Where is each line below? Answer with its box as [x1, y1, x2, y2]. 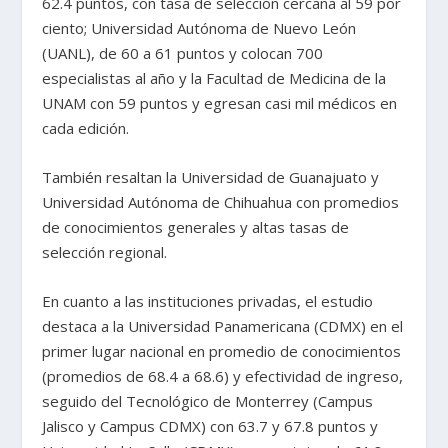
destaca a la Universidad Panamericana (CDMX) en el [42, 316, 404, 337]
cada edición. [42, 118, 130, 139]
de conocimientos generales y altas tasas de [42, 217, 350, 238]
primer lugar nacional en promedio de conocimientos [42, 341, 402, 362]
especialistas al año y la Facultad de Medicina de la [42, 68, 387, 89]
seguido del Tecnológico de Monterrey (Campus [42, 391, 374, 412]
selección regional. [42, 242, 168, 263]
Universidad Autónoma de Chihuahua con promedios [42, 192, 400, 213]
